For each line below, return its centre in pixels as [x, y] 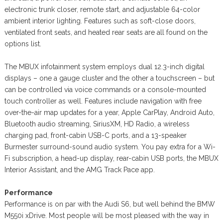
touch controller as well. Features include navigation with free [103, 101]
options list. [23, 44]
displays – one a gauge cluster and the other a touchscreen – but [109, 78]
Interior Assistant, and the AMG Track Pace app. [79, 169]
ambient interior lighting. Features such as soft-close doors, [100, 21]
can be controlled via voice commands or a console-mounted [105, 89]
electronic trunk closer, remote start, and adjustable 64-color [102, 9]
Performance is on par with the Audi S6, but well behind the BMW [110, 204]
